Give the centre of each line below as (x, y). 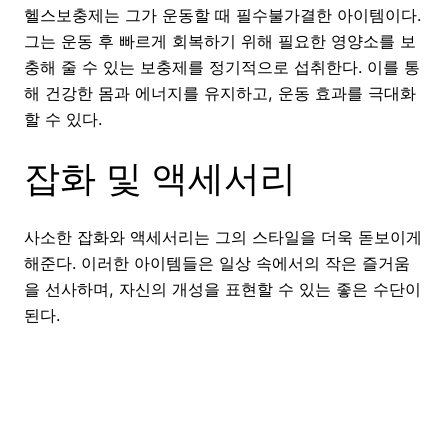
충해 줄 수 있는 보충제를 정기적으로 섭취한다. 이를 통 (222, 67)
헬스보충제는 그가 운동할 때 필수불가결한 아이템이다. (222, 15)
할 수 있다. (63, 119)
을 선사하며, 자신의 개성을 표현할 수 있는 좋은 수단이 (222, 288)
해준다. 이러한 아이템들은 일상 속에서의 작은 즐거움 (217, 262)
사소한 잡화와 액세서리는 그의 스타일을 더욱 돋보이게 (223, 236)
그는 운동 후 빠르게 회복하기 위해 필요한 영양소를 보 (220, 41)
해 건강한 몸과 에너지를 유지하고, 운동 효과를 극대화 (220, 93)
